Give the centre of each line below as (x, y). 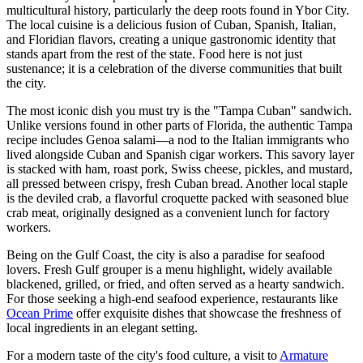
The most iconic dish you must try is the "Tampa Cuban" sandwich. (179, 111)
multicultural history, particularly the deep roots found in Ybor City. (178, 11)
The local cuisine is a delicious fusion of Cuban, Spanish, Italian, (171, 25)
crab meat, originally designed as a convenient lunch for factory (168, 213)
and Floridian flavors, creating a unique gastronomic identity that (171, 40)
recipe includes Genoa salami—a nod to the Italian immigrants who (178, 140)
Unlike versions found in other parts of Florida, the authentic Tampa (179, 126)
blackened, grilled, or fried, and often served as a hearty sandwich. (175, 284)
